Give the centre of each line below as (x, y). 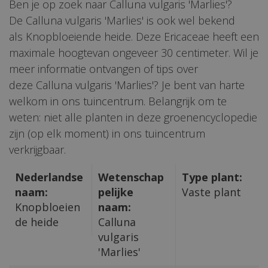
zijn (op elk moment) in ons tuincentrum (107, 133)
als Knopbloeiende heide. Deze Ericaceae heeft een (134, 36)
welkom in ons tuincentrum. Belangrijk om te (118, 101)
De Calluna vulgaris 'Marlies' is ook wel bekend (122, 20)
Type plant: (212, 177)
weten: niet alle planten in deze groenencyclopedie (133, 117)
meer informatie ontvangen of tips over (103, 68)
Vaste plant (211, 192)
